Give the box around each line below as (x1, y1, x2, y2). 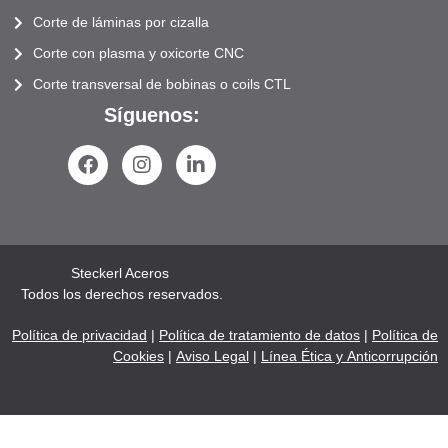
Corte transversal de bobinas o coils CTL (32, 76, 291, 93)
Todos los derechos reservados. (21, 286, 224, 303)
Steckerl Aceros (71, 265, 174, 282)
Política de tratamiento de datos (159, 327, 360, 344)
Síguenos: (104, 104, 200, 127)
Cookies (113, 348, 164, 365)
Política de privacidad (12, 327, 147, 344)
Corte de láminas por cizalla (32, 14, 209, 31)
